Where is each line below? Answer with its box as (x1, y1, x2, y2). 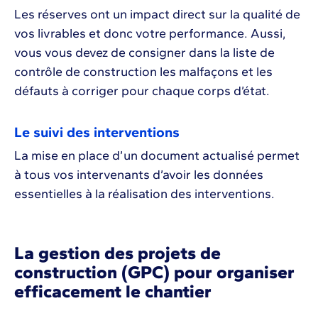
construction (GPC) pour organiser (14, 261, 295, 283)
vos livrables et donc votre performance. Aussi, (14, 25, 286, 41)
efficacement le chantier (14, 280, 212, 302)
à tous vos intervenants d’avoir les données (14, 166, 263, 182)
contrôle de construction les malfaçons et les (14, 63, 273, 79)
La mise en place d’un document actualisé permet (14, 147, 300, 163)
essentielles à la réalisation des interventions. (14, 185, 278, 202)
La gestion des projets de (14, 241, 221, 263)
